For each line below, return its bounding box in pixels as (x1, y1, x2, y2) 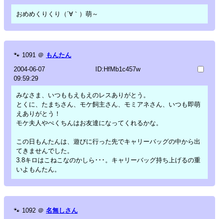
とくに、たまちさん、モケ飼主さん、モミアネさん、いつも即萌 (16, 100, 200, 108)
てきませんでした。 (16, 147, 73, 154)
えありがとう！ (16, 109, 61, 117)
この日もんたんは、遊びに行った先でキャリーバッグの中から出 (16, 137, 200, 145)
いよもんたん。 (16, 165, 61, 173)
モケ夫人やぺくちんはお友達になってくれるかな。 (16, 119, 162, 127)
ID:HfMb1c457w (95, 65, 140, 73)
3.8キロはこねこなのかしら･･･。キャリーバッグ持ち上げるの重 (16, 156, 200, 164)
